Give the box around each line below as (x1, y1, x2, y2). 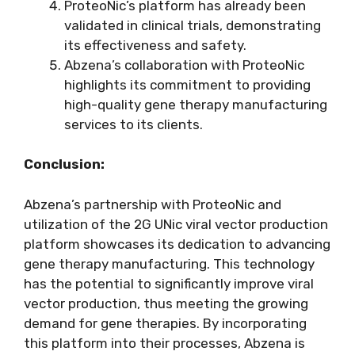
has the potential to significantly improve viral (24, 275, 314, 292)
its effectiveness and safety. (64, 36, 246, 53)
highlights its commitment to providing (64, 76, 311, 93)
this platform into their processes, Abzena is (24, 334, 305, 351)
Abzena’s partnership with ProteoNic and (24, 196, 281, 212)
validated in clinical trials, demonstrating (64, 17, 321, 33)
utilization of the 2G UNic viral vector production (24, 216, 328, 232)
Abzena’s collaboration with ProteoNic (64, 56, 304, 73)
